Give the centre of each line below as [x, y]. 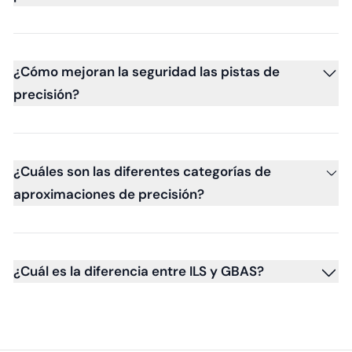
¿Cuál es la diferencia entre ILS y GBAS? [139, 271]
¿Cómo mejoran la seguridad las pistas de [147, 71]
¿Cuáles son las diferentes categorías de [142, 171]
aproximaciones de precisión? [109, 194]
